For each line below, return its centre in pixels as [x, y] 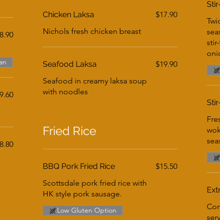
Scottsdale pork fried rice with [95, 183]
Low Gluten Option [87, 210]
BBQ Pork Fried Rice [79, 166]
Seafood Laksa [70, 64]
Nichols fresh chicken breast [92, 31]
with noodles [66, 92]
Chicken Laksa [69, 14]
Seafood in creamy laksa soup [95, 81]
